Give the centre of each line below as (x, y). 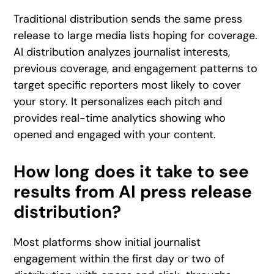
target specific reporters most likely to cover (128, 85)
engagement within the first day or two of (119, 258)
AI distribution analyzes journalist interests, (122, 52)
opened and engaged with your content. (115, 134)
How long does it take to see (131, 171)
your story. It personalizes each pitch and (118, 101)
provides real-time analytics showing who (120, 118)
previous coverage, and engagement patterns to (136, 68)
